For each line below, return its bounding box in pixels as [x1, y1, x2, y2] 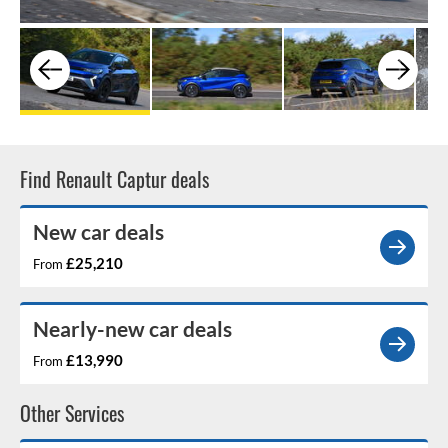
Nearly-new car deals [33, 315, 232, 341]
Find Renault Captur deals [20, 166, 209, 193]
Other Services [20, 400, 124, 427]
